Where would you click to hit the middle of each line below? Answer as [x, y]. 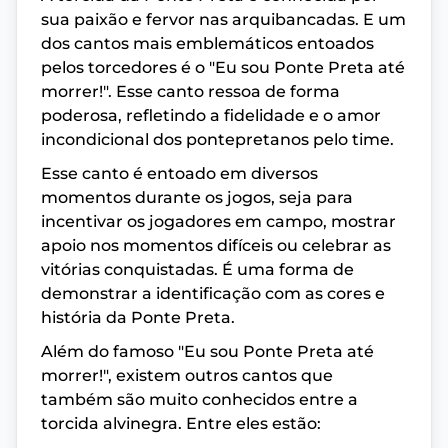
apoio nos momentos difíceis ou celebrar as [216, 246]
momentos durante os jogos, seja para [197, 198]
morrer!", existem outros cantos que [187, 376]
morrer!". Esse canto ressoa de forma [190, 92]
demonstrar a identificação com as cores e [213, 294]
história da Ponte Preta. [138, 318]
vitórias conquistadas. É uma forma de [197, 270]
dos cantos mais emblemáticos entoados [207, 44]
